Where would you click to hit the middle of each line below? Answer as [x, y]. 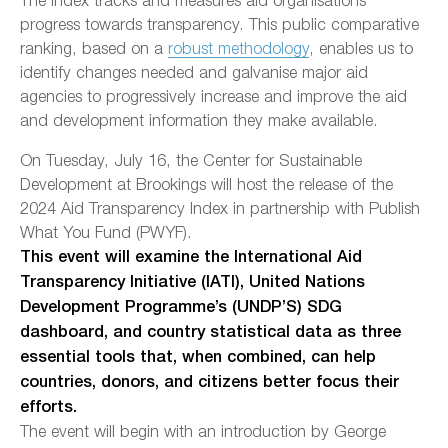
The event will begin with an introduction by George [203, 431]
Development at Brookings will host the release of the [206, 184]
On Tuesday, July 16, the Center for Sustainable [191, 160]
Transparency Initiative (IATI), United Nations [192, 282]
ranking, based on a [94, 48]
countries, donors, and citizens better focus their [209, 382]
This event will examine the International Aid [191, 257]
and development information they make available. [199, 120]
